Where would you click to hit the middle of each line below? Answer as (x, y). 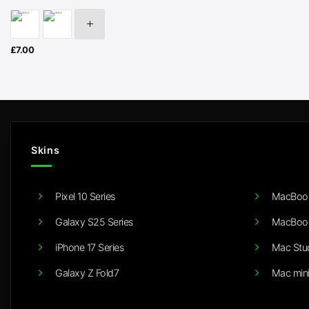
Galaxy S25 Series (94, 222)
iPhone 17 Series (89, 248)
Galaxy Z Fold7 (87, 273)
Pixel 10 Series (85, 197)
